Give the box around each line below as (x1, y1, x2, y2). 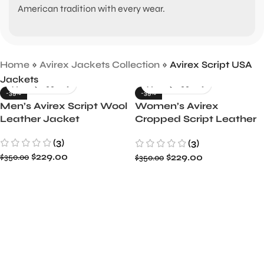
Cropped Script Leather (135, 113, 256, 124)
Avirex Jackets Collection (39, 59, 160, 70)
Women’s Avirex (135, 100, 219, 111)
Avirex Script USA (170, 59, 252, 70)
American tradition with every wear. (18, 3, 165, 14)
